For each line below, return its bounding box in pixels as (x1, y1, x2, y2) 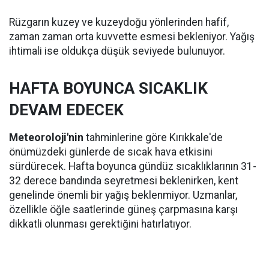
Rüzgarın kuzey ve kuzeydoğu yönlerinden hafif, (9, 16, 229, 28)
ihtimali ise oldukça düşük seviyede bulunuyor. (9, 45, 225, 57)
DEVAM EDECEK (9, 101, 124, 119)
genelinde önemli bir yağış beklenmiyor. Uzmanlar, (9, 189, 237, 201)
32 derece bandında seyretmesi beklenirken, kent (9, 175, 238, 187)
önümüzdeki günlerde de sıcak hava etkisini (9, 146, 213, 158)
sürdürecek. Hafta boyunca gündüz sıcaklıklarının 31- (9, 160, 256, 172)
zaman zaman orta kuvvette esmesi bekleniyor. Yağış (9, 31, 255, 43)
